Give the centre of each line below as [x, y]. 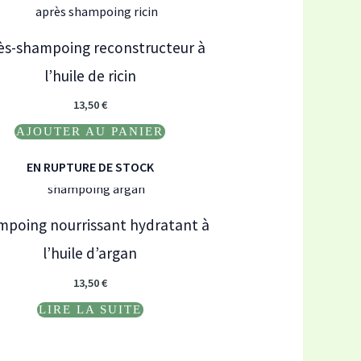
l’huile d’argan [90, 253]
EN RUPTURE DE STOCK [90, 167]
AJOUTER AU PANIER [90, 131]
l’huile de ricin [90, 75]
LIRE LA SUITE [90, 309]
